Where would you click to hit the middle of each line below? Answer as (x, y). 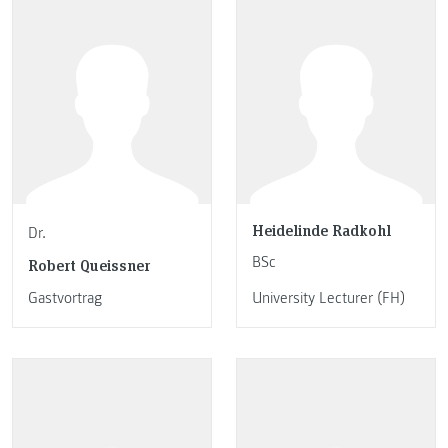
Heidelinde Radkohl (321, 229)
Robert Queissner (89, 265)
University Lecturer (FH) (328, 297)
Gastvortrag (65, 297)
